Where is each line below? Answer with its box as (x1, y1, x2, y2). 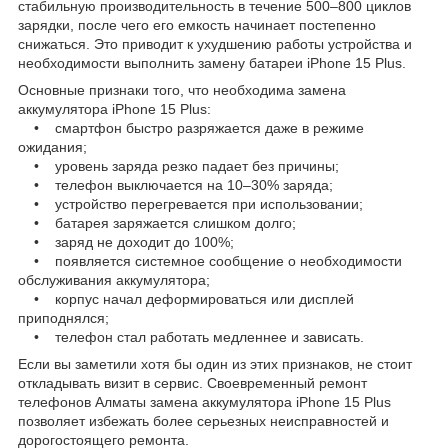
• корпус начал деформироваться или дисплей (18, 290, 354, 307)
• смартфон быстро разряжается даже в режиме (18, 119, 364, 136)
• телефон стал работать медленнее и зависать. (18, 328, 364, 345)
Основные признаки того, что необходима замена (18, 81, 346, 98)
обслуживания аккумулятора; (18, 271, 210, 288)
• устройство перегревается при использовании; (18, 195, 363, 212)
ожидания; (18, 138, 87, 155)
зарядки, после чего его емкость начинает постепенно (18, 16, 376, 33)
